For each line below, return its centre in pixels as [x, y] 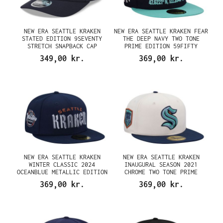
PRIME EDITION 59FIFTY [161, 46]
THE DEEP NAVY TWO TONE [161, 38]
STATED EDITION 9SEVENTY [62, 38]
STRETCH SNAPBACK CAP [62, 46]
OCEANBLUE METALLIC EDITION [62, 172]
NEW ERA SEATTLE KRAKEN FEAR [161, 31]
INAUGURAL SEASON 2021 [161, 165]
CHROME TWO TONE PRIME [161, 172]
